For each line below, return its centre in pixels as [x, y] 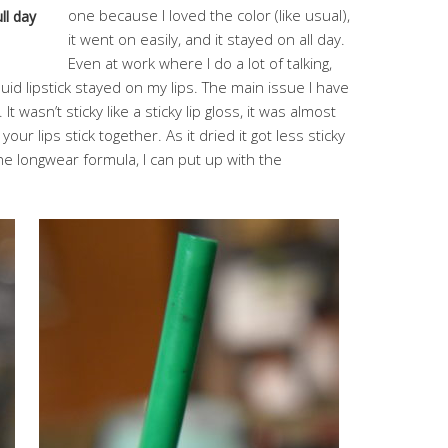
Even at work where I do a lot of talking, [200, 63]
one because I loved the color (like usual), [209, 15]
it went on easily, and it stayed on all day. [206, 39]
